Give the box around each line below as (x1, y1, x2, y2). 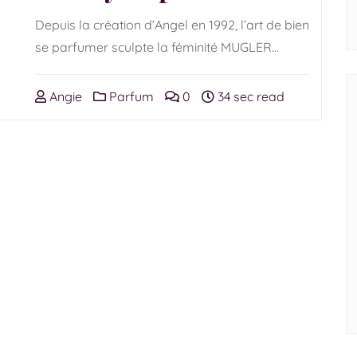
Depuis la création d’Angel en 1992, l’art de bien (35, 17, 309, 33)
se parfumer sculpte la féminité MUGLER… (35, 39, 279, 55)
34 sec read (214, 88, 284, 104)
